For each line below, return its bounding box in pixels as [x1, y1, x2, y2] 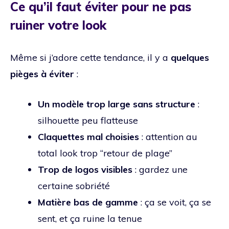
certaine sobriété [38, 179, 110, 192]
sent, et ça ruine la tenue [38, 212, 142, 224]
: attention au [139, 130, 197, 143]
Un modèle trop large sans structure [38, 98, 195, 110]
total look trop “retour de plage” [38, 147, 172, 159]
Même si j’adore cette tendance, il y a [10, 51, 171, 63]
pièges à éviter [10, 67, 74, 80]
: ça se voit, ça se [138, 196, 211, 208]
